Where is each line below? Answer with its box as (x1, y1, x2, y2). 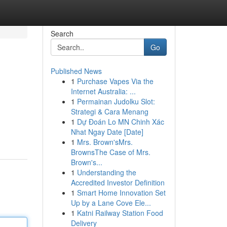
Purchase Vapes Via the (77, 76, 154, 86)
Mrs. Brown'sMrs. (77, 137, 133, 147)
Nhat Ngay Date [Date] (70, 127, 143, 137)
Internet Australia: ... (70, 86, 136, 96)
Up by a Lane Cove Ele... (70, 198, 151, 208)
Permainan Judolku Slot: (77, 96, 155, 106)
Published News (50, 66, 102, 76)
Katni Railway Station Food (77, 208, 163, 218)
